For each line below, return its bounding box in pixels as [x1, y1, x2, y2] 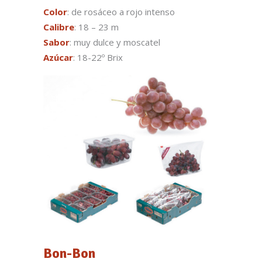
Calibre [43, 21, 74, 33]
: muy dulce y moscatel [70, 36, 160, 48]
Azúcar [43, 51, 73, 63]
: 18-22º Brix [73, 51, 123, 63]
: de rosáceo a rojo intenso [67, 6, 175, 18]
